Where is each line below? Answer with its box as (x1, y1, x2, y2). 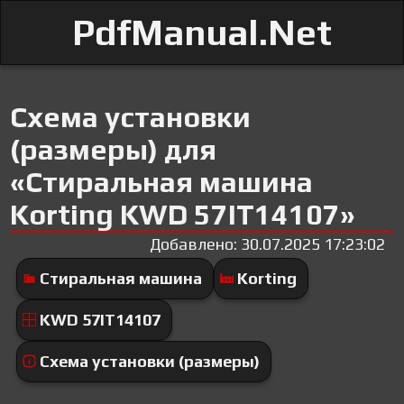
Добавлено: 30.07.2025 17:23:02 (149, 234, 385, 254)
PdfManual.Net (72, 12, 332, 53)
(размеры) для (10, 133, 217, 166)
